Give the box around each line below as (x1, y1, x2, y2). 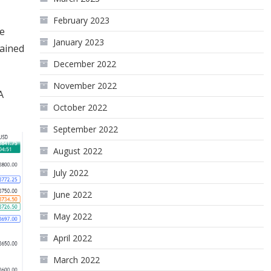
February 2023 (53, 15, 110, 26)
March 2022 (53, 254, 100, 266)
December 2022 (53, 58, 117, 70)
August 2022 (53, 145, 103, 157)
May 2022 (53, 211, 93, 222)
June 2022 (53, 189, 93, 200)
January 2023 (53, 36, 105, 48)
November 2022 (53, 80, 117, 91)
